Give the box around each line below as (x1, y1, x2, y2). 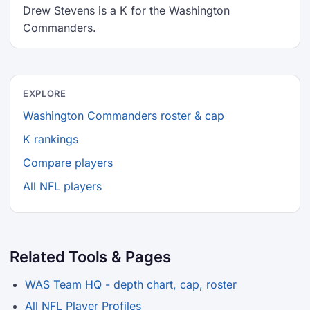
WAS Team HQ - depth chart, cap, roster (25, 277, 237, 291)
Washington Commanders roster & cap (23, 109, 224, 122)
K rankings (23, 132, 78, 146)
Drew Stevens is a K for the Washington (23, 3, 230, 17)
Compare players (23, 156, 113, 170)
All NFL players (23, 179, 102, 193)
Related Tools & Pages (10, 248, 171, 266)
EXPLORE (23, 88, 66, 99)
